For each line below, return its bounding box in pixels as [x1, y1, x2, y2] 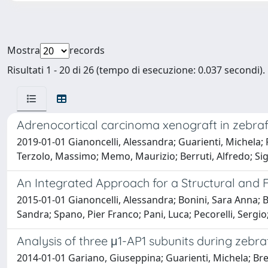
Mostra [7, 44, 40, 57]
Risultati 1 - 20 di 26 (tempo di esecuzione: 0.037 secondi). [7, 63, 265, 77]
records [69, 44, 105, 57]
